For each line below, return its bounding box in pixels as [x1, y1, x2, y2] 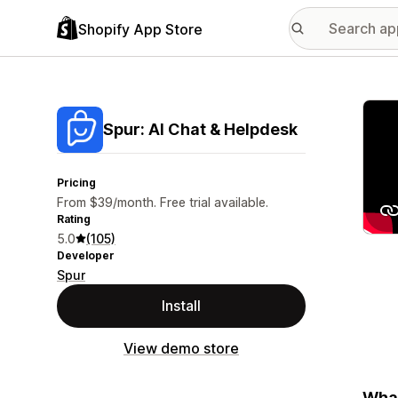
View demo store [123, 339, 239, 357]
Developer [57, 249, 115, 262]
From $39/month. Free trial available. [57, 195, 268, 210]
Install [162, 297, 201, 314]
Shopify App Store [78, 20, 203, 38]
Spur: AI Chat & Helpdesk [103, 120, 298, 139]
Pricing [57, 176, 96, 189]
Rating [57, 212, 91, 226]
